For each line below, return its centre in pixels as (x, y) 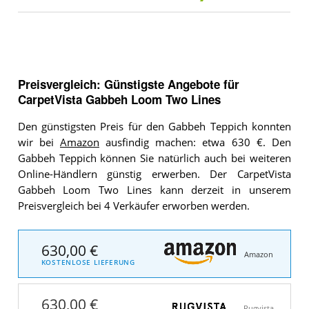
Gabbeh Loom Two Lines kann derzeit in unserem (154, 190)
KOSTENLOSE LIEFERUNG (88, 263)
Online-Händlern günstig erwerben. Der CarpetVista (154, 175)
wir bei (39, 143)
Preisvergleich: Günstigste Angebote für (128, 84)
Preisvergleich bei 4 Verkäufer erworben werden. (133, 206)
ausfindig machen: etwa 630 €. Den (195, 143)
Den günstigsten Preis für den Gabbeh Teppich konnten (154, 127)
